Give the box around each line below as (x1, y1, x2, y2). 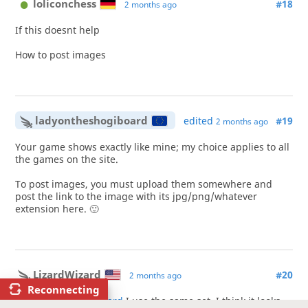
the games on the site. (14, 153, 118, 166)
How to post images (14, 49, 106, 62)
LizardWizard (33, 267, 102, 281)
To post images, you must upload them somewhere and (14, 178, 272, 191)
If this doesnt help (14, 24, 100, 37)
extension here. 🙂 (14, 203, 99, 216)
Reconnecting (27, 282, 100, 296)
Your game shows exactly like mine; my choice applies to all (14, 141, 289, 154)
